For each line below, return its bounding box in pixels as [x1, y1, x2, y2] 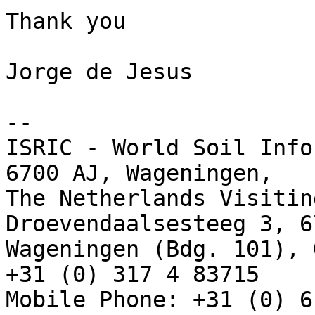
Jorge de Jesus [6, 59, 193, 85]
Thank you [6, 8, 126, 34]
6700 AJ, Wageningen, [6, 160, 273, 186]
